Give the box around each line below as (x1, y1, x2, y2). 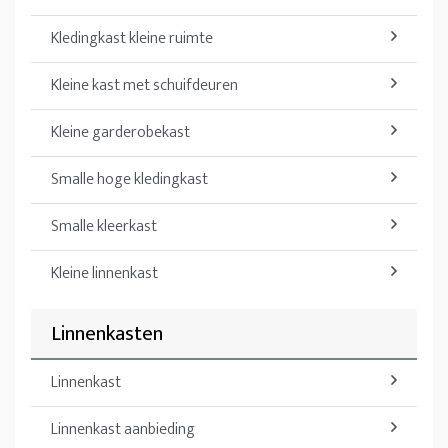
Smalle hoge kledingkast (51, 165, 208, 193)
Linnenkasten (51, 315, 163, 351)
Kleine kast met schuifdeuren (51, 71, 238, 99)
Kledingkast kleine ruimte (51, 24, 213, 52)
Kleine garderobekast (51, 118, 190, 146)
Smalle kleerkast (51, 212, 157, 240)
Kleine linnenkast (51, 259, 158, 287)
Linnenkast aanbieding (51, 415, 195, 443)
